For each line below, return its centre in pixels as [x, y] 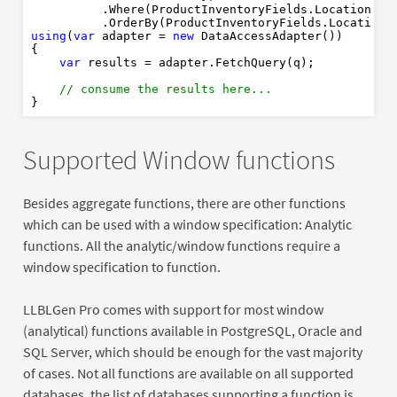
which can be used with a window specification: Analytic [187, 225]
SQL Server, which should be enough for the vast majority [192, 352]
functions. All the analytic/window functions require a [181, 246]
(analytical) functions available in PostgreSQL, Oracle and [192, 331]
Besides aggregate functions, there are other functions [184, 203]
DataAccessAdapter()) [269, 35]
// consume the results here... [170, 89]
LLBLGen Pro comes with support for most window [173, 310]
